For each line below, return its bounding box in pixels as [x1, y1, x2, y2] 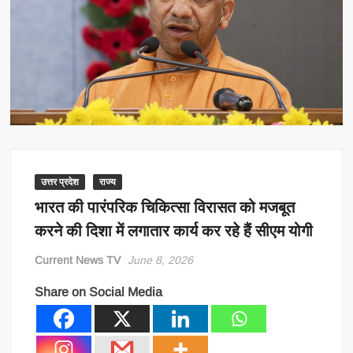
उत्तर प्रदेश [41, 176, 80, 188]
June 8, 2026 [128, 253, 194, 266]
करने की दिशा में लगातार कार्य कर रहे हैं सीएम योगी [35, 219, 314, 243]
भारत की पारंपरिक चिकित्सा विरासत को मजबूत [35, 195, 295, 219]
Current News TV [35, 253, 121, 266]
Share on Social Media [35, 284, 163, 299]
